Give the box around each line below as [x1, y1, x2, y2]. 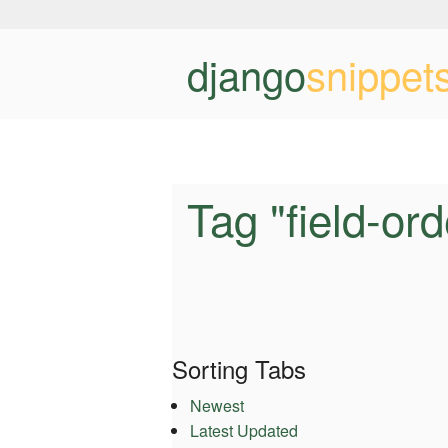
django [187, 45, 306, 102]
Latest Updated [189, 419, 298, 443]
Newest [189, 394, 244, 418]
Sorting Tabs [172, 351, 306, 387]
